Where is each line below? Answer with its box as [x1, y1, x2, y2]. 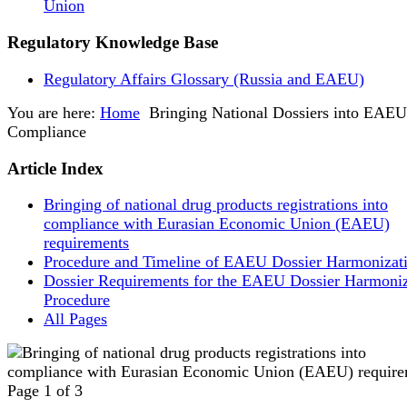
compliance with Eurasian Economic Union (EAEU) [44, 214, 390, 233]
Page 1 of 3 [7, 382, 83, 401]
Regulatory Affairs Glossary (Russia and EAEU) [44, 69, 364, 88]
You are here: [7, 103, 100, 122]
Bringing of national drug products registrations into [44, 195, 388, 214]
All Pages [44, 310, 107, 329]
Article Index [7, 158, 104, 178]
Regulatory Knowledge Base [7, 33, 218, 53]
